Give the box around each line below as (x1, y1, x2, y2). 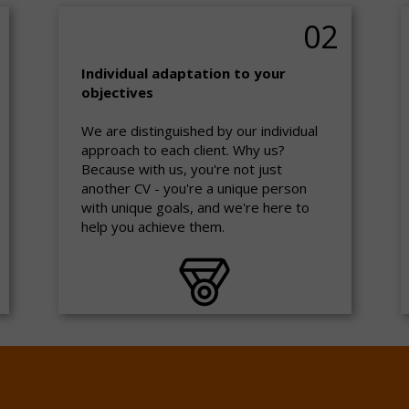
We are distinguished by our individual (81, 121, 318, 140)
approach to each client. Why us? (81, 141, 285, 159)
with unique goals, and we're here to (81, 198, 309, 216)
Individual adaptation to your (81, 64, 286, 82)
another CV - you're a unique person (81, 179, 307, 197)
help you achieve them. (81, 217, 225, 236)
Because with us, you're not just (81, 160, 282, 178)
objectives (81, 83, 153, 101)
